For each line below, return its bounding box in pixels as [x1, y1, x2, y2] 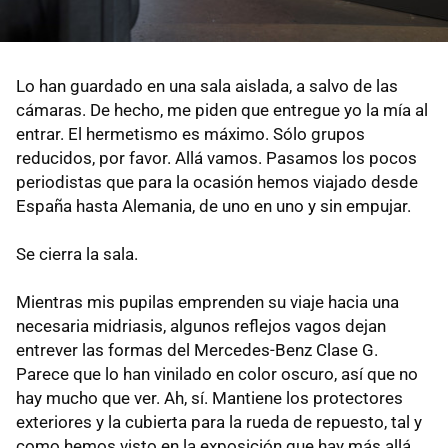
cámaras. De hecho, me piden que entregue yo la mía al [16, 99, 428, 120]
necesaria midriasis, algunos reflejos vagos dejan [16, 315, 386, 336]
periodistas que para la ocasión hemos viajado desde [16, 171, 418, 192]
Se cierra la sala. [16, 243, 138, 264]
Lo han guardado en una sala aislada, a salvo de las [16, 75, 398, 96]
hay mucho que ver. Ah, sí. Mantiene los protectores [16, 387, 403, 408]
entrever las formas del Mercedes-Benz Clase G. [16, 339, 378, 360]
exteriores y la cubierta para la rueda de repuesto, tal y [16, 411, 422, 432]
